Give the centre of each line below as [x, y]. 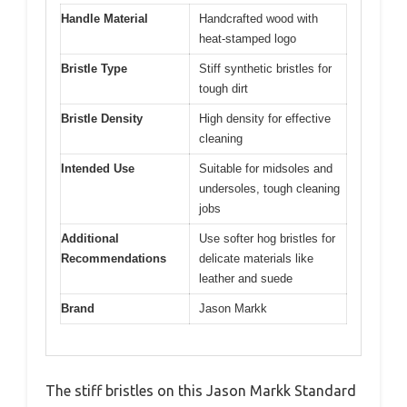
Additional [90, 238]
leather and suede [246, 278]
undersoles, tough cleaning [269, 188]
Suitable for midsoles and [266, 168]
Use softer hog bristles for [267, 238]
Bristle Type [94, 68]
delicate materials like [256, 258]
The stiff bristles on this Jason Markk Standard [201, 391]
